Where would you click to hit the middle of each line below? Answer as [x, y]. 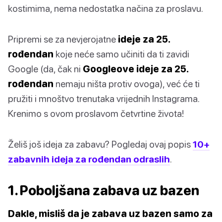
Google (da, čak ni [45, 69]
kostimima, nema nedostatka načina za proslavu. [106, 8]
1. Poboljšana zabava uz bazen [104, 191]
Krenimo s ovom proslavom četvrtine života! [96, 113]
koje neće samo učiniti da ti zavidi [121, 54]
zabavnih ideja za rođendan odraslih [89, 159]
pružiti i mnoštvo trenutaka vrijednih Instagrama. [104, 99]
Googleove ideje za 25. [136, 69]
